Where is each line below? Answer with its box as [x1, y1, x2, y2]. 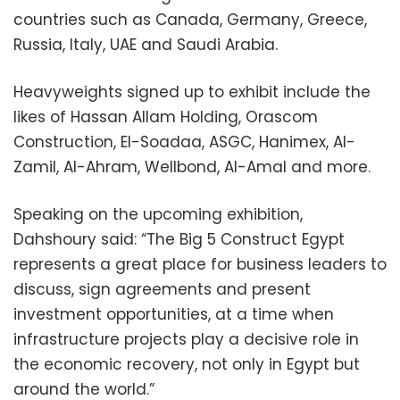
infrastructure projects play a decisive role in [13, 328, 359, 350]
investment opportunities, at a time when [13, 303, 334, 325]
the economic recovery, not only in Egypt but [13, 353, 360, 375]
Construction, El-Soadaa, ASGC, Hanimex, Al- [13, 130, 355, 153]
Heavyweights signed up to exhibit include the [13, 80, 371, 103]
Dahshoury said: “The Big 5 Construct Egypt [13, 228, 345, 250]
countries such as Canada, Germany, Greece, [13, 8, 367, 30]
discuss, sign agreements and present [13, 278, 311, 300]
